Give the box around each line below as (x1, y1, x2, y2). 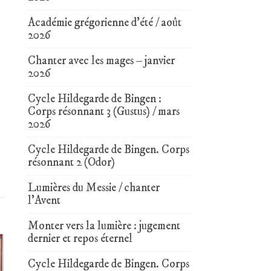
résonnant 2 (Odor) (28, 155, 115, 169)
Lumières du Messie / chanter (28, 180, 160, 195)
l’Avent (28, 193, 60, 207)
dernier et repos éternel (28, 231, 132, 246)
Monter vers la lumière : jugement (28, 218, 180, 233)
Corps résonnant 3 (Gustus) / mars (28, 104, 180, 119)
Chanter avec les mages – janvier (28, 53, 175, 68)
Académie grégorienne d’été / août (28, 15, 181, 30)
